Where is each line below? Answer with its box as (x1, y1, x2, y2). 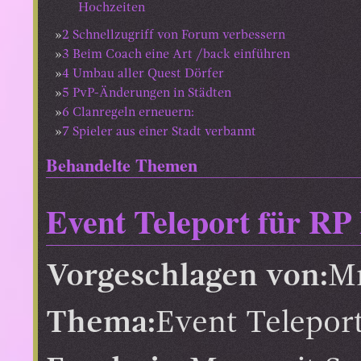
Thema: (46, 308, 156, 340)
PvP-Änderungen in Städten (73, 86, 231, 100)
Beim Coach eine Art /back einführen (73, 48, 290, 61)
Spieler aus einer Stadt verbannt (73, 125, 256, 139)
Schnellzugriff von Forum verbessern (73, 28, 285, 42)
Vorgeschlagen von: (46, 261, 328, 293)
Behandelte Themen (46, 151, 197, 178)
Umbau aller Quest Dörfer (73, 67, 224, 81)
